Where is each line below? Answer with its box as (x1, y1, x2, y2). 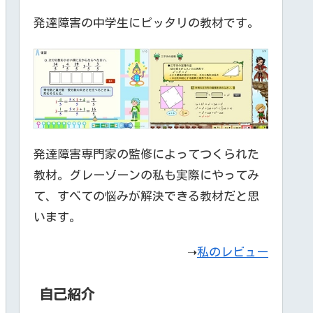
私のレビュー (197, 246, 268, 259)
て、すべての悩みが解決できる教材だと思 (34, 189, 259, 202)
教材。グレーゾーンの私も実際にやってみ (34, 168, 259, 181)
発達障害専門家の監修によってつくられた (34, 147, 259, 160)
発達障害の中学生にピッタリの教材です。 (34, 17, 259, 29)
